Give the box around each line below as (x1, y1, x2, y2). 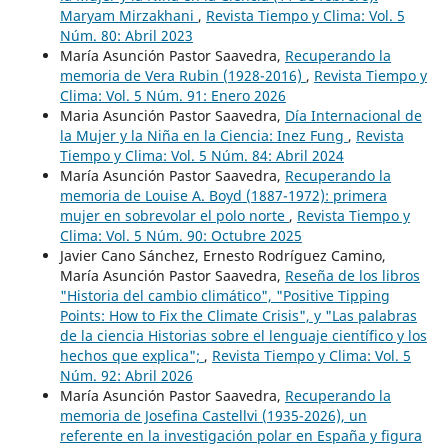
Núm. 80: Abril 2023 (59, 25, 193, 45)
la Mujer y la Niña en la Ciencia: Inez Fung (59, 125, 348, 145)
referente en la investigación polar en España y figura (59, 425, 422, 445)
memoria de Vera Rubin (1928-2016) (59, 65, 306, 85)
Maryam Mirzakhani (59, 5, 198, 25)
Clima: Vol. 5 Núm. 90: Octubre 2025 (59, 225, 302, 245)
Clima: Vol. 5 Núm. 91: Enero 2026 (59, 85, 286, 105)
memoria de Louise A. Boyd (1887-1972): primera (59, 185, 387, 205)
